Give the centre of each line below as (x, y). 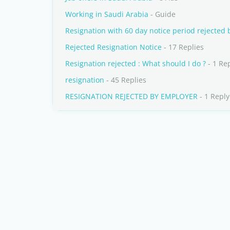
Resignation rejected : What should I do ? (136, 63)
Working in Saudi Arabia (107, 14)
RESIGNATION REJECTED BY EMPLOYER (131, 96)
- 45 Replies (125, 80)
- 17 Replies (183, 47)
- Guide (162, 14)
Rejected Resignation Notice (113, 47)
